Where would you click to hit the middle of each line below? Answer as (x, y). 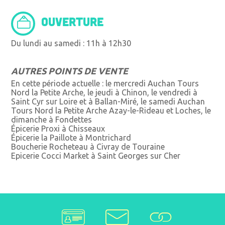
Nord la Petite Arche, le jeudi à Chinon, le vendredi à (104, 93)
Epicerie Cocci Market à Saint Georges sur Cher (96, 156)
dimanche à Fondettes (52, 120)
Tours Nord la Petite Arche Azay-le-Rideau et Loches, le (111, 111)
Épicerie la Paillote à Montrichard (71, 138)
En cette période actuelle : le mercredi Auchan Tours (105, 84)
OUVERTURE (73, 22)
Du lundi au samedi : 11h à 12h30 (71, 43)
